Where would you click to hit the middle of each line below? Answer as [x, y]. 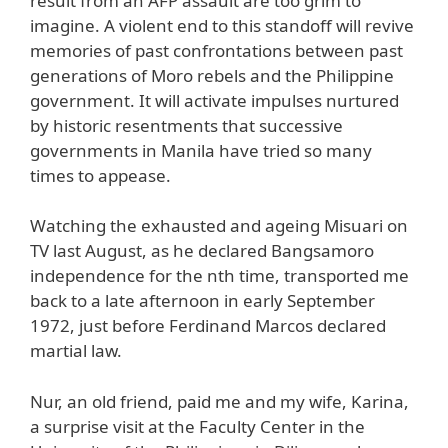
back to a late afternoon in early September [202, 301]
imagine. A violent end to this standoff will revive [222, 25]
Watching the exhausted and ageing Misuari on [219, 226]
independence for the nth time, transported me [219, 276]
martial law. [76, 351]
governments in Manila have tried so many [201, 150]
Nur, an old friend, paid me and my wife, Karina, [219, 401]
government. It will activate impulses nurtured [214, 100]
